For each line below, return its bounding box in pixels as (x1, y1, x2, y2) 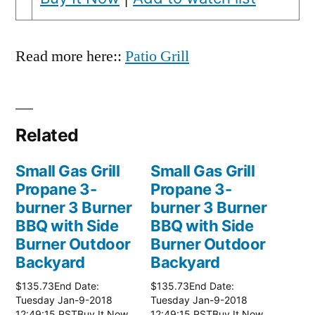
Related (15, 124, 79, 146)
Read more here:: (15, 46, 125, 67)
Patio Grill (125, 46, 189, 67)
